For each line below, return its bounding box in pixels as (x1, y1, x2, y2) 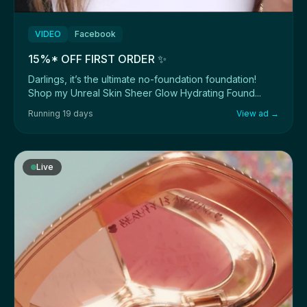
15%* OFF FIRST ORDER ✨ (28, 51, 167, 66)
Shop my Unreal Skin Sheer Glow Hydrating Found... (28, 86, 261, 99)
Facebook (75, 28, 116, 39)
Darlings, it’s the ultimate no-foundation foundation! (28, 73, 256, 85)
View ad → (236, 108, 279, 119)
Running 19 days (28, 108, 93, 119)
